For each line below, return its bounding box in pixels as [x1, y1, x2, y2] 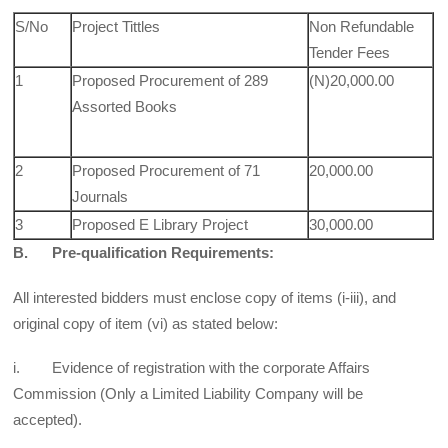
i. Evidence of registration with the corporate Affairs [13, 358, 371, 376]
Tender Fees [309, 44, 391, 62]
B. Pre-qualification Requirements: [13, 244, 275, 262]
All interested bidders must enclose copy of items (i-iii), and [13, 288, 397, 306]
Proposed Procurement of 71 [72, 162, 261, 180]
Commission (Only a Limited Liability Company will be [13, 384, 364, 402]
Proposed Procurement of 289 [72, 72, 269, 90]
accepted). [13, 410, 83, 428]
